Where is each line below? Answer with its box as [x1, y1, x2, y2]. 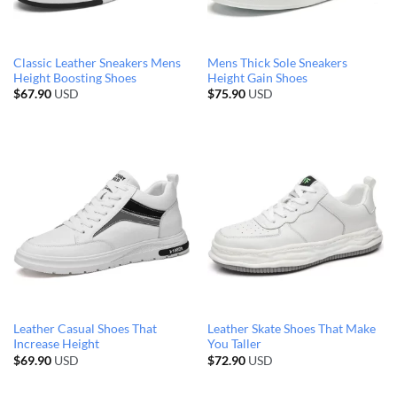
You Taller [206, 337, 261, 352]
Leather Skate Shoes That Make [206, 322, 376, 337]
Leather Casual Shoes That [12, 322, 157, 337]
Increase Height [12, 337, 99, 352]
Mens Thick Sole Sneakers [206, 55, 347, 70]
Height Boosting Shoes [12, 70, 136, 85]
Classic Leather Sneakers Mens [12, 55, 181, 70]
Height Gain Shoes [206, 70, 307, 85]
